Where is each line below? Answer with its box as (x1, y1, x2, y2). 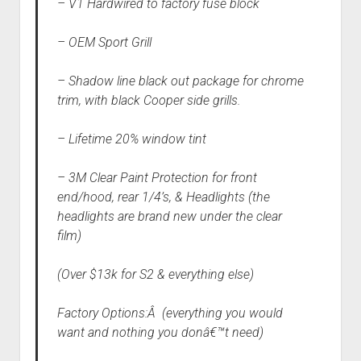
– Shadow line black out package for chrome (56, 73, 304, 89)
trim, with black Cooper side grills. (56, 93, 241, 109)
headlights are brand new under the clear (56, 209, 282, 225)
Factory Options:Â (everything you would (56, 305, 283, 322)
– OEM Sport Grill (56, 35, 151, 51)
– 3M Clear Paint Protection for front (56, 170, 257, 186)
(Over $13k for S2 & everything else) (56, 267, 254, 283)
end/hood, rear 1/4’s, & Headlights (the (56, 189, 270, 205)
